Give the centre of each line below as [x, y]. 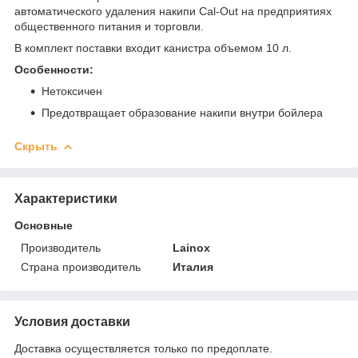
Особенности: [54, 69]
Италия [193, 267]
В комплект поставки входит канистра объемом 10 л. [153, 48]
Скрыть [36, 146]
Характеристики [66, 198]
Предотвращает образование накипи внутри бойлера [182, 112]
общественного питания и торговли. [109, 26]
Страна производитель [81, 267]
